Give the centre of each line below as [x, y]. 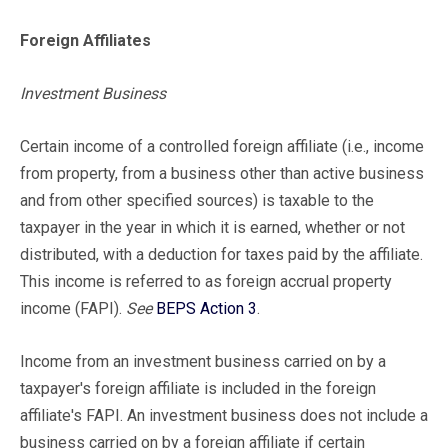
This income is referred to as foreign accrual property [206, 281]
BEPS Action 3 [206, 308]
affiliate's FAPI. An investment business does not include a [224, 415]
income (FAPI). [73, 308]
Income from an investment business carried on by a [203, 361]
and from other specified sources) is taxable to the [197, 200]
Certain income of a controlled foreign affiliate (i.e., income [222, 146]
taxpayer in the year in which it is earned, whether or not [212, 227]
